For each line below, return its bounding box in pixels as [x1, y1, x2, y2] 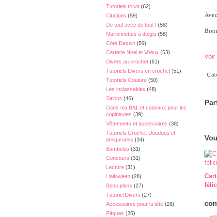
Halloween [106, 173, 130, 179]
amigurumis [106, 137, 133, 142]
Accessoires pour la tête [106, 201, 163, 207]
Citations [106, 13, 126, 18]
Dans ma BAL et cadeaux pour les [106, 105, 186, 110]
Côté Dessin [106, 40, 135, 46]
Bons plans [106, 183, 132, 188]
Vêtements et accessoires [106, 121, 168, 126]
